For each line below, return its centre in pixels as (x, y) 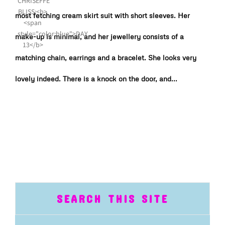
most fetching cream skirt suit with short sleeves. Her (102, 15)
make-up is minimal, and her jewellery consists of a (99, 36)
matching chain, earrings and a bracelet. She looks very (106, 58)
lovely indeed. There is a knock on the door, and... (96, 79)
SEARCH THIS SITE (113, 198)
